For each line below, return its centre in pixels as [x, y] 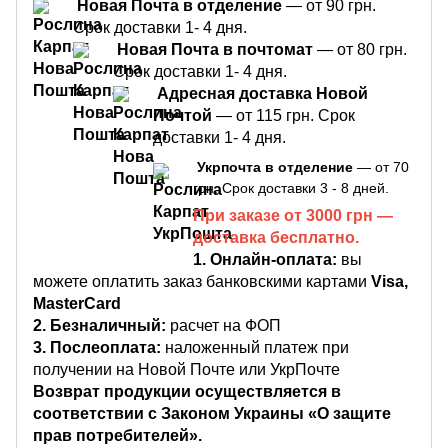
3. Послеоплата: [99, 347]
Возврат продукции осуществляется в [187, 391]
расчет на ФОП [223, 325]
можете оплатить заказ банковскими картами [202, 281]
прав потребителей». [117, 435]
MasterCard [77, 303]
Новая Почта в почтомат [215, 49]
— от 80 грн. [360, 49]
